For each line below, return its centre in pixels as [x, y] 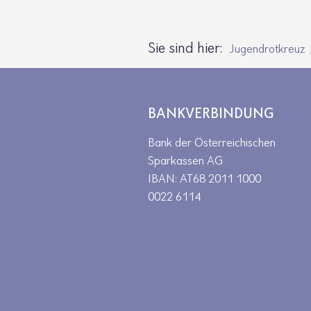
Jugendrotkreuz [267, 50]
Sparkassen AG [185, 161]
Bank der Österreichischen [212, 143]
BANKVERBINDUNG [211, 114]
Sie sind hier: [187, 49]
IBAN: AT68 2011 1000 [204, 179]
